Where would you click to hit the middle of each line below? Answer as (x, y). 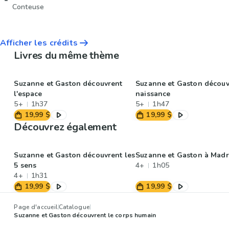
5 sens (25, 166)
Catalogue (74, 207)
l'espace (28, 94)
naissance (153, 94)
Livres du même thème (66, 56)
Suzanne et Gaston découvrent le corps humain (85, 215)
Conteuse (28, 7)
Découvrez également (65, 127)
